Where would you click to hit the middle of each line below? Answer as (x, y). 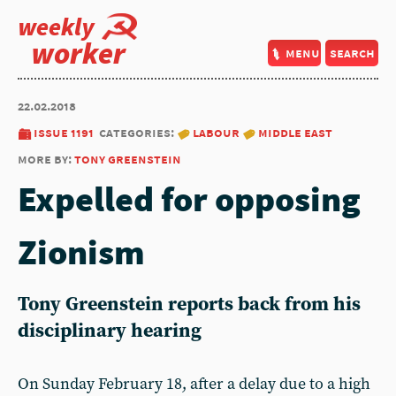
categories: (138, 132)
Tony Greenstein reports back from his (189, 305)
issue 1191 (64, 132)
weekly (56, 27)
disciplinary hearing (110, 331)
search (352, 53)
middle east (295, 132)
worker (78, 53)
